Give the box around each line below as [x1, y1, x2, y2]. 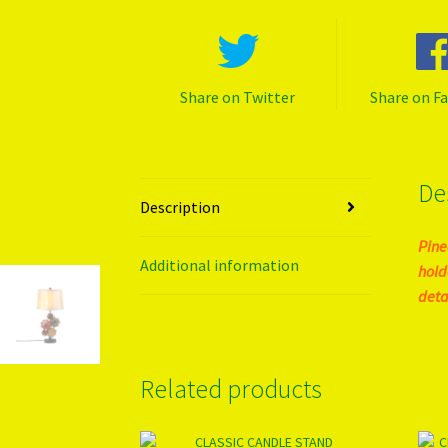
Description [140, 196, 221, 217]
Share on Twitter [180, 86, 296, 107]
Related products [140, 372, 323, 405]
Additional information [140, 254, 300, 275]
